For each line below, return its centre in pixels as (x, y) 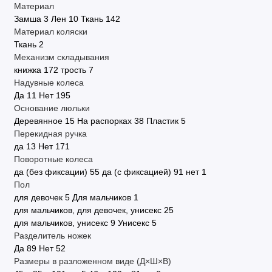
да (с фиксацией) (136, 172)
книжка (27, 70)
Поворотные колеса (53, 159)
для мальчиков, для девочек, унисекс (87, 210)
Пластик (162, 121)
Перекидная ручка (50, 134)
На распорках (104, 121)
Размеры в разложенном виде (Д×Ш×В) (92, 261)
